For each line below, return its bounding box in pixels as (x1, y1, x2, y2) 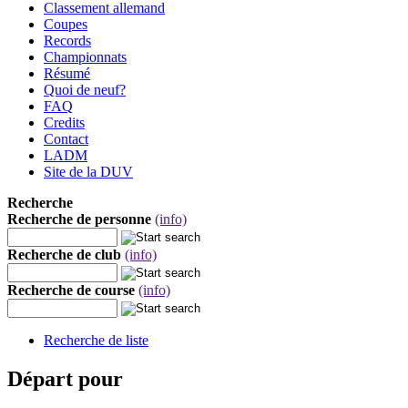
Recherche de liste (44, 332, 148, 348)
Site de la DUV (44, 164, 133, 179)
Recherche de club (7, 247, 121, 262)
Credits (44, 115, 85, 130)
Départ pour (7, 366, 123, 391)
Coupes (44, 16, 87, 32)
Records (44, 33, 91, 48)
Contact (44, 131, 88, 147)
